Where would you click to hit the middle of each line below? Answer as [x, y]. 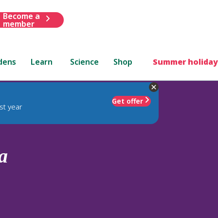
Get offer [127, 101]
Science [85, 62]
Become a [21, 16]
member [18, 24]
